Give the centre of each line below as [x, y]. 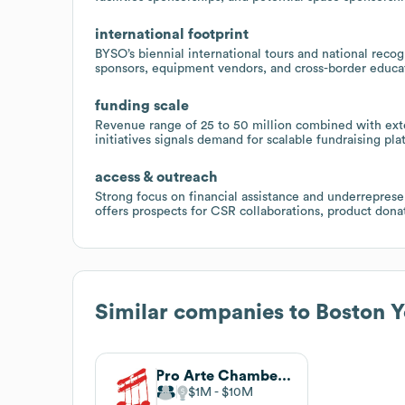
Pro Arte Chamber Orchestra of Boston [284, 376]
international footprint [172, 34]
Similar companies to [205, 312]
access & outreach [156, 177]
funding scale [142, 105]
